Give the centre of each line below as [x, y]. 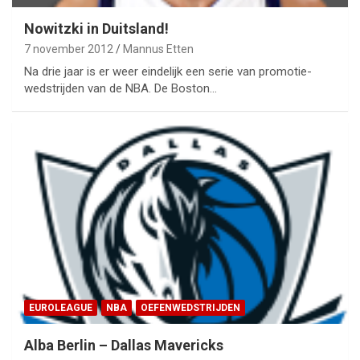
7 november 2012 [69, 49]
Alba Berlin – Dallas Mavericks [124, 345]
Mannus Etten [158, 49]
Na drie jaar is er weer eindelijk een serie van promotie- [168, 72]
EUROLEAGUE [61, 307]
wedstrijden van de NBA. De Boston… [121, 89]
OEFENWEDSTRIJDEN [190, 307]
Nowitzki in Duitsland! [96, 29]
